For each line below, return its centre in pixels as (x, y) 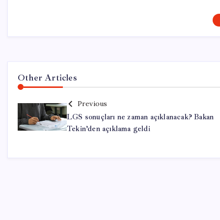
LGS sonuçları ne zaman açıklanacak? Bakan (140, 117)
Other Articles (47, 78)
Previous (92, 104)
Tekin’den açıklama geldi (109, 129)
